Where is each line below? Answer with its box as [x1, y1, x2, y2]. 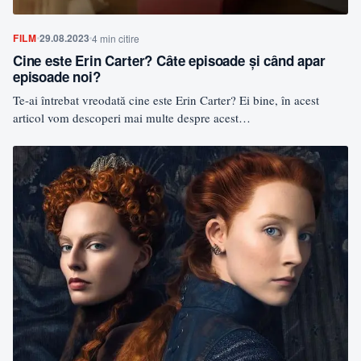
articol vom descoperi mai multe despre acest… [13, 109, 251, 126]
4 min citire [91, 31, 139, 45]
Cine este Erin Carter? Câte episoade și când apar [13, 50, 326, 70]
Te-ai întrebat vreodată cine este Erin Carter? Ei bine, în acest [13, 91, 319, 108]
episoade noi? [13, 66, 101, 86]
